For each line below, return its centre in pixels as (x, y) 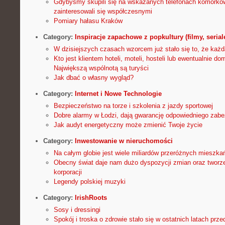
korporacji (68, 172)
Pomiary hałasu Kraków (88, 21)
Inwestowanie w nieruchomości (124, 141)
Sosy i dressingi (77, 210)
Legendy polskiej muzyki (89, 182)
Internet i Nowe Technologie (118, 93)
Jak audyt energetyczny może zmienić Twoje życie (128, 125)
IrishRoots (91, 198)
